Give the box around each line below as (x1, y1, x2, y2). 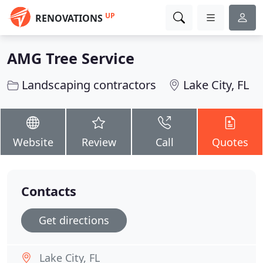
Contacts (21, 183, 76, 200)
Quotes (212, 135, 248, 149)
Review (81, 135, 116, 149)
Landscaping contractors (22, 77, 156, 93)
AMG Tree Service (7, 48, 134, 68)
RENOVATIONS (35, 12, 103, 25)
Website (12, 135, 53, 149)
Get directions (39, 213, 109, 227)
